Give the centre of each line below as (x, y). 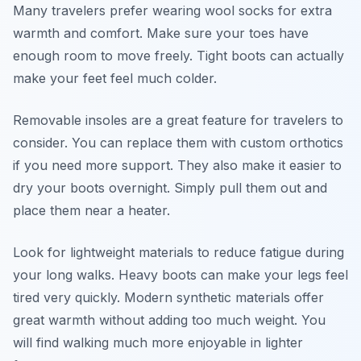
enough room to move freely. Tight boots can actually (178, 56)
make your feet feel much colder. (115, 78)
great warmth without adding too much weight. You (169, 320)
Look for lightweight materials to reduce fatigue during (178, 252)
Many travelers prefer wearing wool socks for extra (172, 10)
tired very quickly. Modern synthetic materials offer (168, 297)
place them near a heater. (91, 210)
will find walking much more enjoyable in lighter (158, 342)
